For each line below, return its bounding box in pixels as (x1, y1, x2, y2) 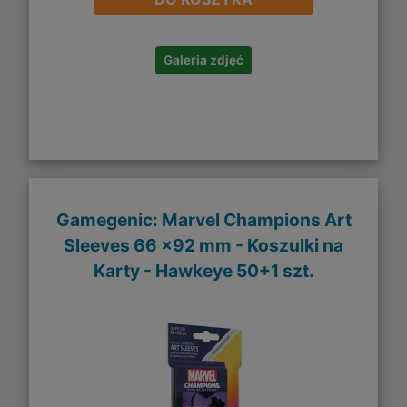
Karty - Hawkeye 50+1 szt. (93, 259, 314, 282)
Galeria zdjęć (164, 53, 243, 68)
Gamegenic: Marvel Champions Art (55, 208, 352, 231)
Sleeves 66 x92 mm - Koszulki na (64, 233, 343, 256)
